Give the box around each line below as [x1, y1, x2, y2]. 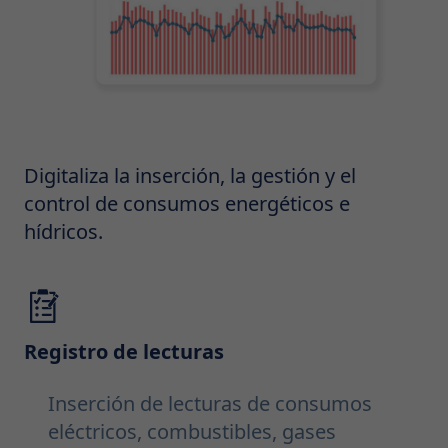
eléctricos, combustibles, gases [48, 418, 336, 446]
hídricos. [24, 218, 103, 246]
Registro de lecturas [24, 338, 224, 366]
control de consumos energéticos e [24, 190, 350, 218]
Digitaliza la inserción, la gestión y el [24, 162, 356, 190]
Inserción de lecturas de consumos [48, 390, 372, 418]
